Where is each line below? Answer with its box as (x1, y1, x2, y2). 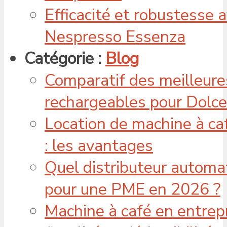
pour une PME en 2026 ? (45, 178, 220, 200)
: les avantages (45, 134, 153, 157)
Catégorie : (24, 47, 105, 69)
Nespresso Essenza (45, 25, 185, 48)
